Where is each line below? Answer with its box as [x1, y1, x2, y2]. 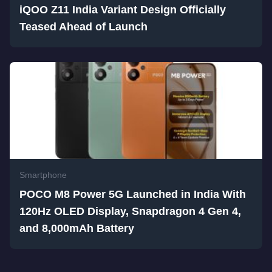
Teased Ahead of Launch [19, 21, 148, 33]
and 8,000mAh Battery [19, 222, 134, 234]
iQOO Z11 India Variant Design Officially [19, 4, 226, 16]
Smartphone [19, 170, 67, 180]
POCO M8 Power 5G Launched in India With [19, 188, 246, 200]
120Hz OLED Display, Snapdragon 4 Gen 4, [19, 205, 241, 217]
